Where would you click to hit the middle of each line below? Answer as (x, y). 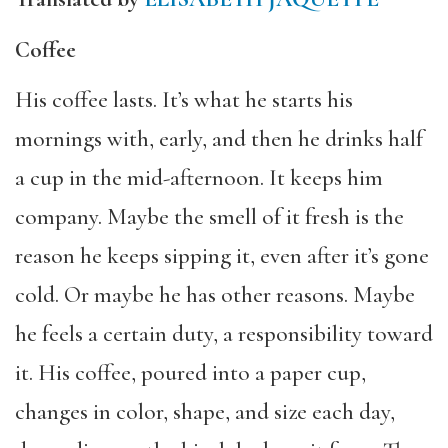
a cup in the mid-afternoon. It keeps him (199, 178)
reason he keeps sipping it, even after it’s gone (222, 256)
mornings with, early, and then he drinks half (219, 139)
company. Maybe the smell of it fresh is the (209, 217)
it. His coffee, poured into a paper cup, (190, 373)
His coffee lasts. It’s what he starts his (184, 100)
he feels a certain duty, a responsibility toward (224, 334)
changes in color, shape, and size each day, (205, 412)
